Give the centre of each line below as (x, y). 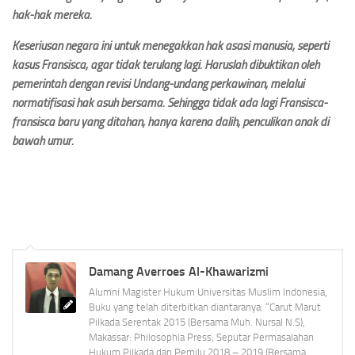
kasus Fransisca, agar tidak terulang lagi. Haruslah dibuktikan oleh (166, 65)
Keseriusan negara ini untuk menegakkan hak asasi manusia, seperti (170, 46)
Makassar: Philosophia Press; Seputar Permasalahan (201, 337)
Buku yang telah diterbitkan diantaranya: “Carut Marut (205, 307)
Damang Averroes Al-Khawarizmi (179, 271)
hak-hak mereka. (52, 15)
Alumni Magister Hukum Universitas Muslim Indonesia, (208, 292)
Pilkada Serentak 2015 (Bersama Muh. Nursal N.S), (197, 322)
